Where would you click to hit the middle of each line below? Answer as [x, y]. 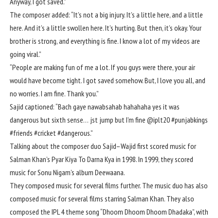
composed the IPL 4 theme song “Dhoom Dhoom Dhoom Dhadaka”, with [109, 212]
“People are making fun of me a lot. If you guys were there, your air [102, 67]
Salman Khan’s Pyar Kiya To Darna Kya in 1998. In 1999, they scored [101, 159]
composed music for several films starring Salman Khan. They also [102, 199]
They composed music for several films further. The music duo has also [109, 186]
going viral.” [26, 54]
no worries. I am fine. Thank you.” [54, 94]
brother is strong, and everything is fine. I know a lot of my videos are [105, 41]
